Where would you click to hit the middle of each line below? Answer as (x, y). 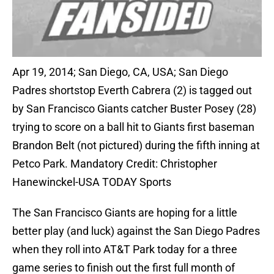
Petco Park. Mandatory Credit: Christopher (115, 164)
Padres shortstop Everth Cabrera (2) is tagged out (132, 91)
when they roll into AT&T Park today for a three (125, 250)
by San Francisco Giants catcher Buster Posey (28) (134, 109)
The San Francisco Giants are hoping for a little (125, 213)
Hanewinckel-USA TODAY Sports (92, 182)
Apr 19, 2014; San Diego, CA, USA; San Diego (120, 72)
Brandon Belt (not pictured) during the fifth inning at (136, 146)
